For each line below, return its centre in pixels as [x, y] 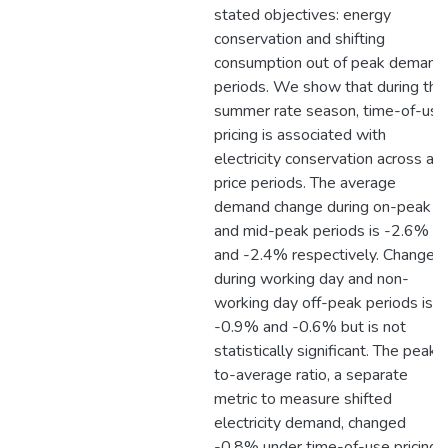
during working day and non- [311, 279]
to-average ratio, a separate [311, 375]
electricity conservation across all [328, 159]
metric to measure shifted [303, 399]
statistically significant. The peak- [329, 351]
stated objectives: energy [302, 15]
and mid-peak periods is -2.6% [321, 231]
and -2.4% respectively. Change [324, 255]
